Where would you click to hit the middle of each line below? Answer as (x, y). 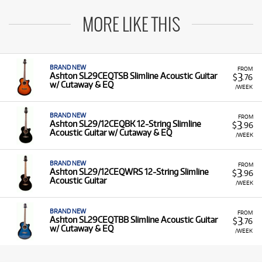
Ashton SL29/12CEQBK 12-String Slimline (125, 124)
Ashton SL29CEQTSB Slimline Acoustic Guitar (133, 76)
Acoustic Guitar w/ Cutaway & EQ (111, 132)
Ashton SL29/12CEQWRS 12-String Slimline (129, 172)
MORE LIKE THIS (131, 26)
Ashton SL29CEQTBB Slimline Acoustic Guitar (134, 220)
